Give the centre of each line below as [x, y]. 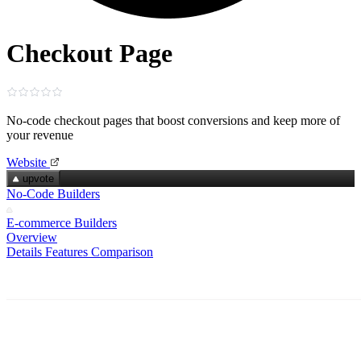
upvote [38, 178]
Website [27, 162]
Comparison [122, 251]
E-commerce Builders [62, 222]
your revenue [40, 135]
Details [24, 251]
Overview [32, 237]
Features [66, 251]
